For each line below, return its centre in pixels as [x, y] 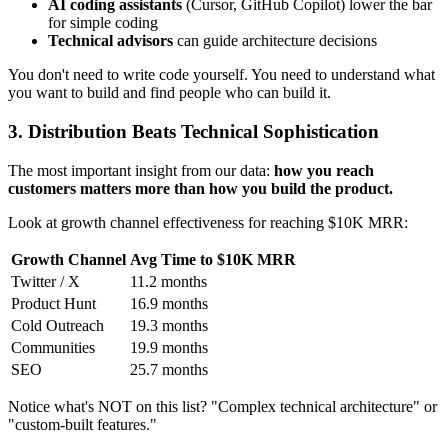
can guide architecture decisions [275, 41]
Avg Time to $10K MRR [213, 259]
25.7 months [169, 369]
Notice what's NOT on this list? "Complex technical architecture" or [222, 406]
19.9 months [169, 347]
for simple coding [103, 23]
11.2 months [168, 281]
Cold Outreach [57, 325]
